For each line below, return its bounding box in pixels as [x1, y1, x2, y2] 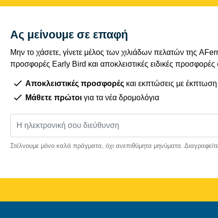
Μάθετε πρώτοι [25, 93, 82, 102]
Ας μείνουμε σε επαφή [10, 28, 128, 41]
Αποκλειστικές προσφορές [25, 79, 124, 88]
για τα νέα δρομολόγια [82, 93, 159, 102]
